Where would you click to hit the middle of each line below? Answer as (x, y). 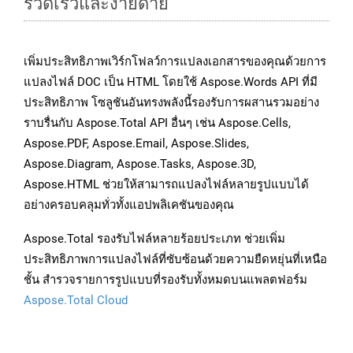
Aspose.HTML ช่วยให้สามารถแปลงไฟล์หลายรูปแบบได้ (166, 185)
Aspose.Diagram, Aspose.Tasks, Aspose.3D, (140, 164)
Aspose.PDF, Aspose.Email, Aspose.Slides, (136, 144)
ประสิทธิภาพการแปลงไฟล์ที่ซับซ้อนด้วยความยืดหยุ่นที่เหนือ (175, 260)
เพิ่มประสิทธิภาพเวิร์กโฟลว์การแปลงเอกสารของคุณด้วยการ (175, 62)
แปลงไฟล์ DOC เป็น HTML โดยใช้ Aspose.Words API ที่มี (171, 82)
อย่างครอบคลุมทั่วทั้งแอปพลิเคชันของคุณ (129, 205)
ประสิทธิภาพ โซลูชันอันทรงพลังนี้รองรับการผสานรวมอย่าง (171, 103)
